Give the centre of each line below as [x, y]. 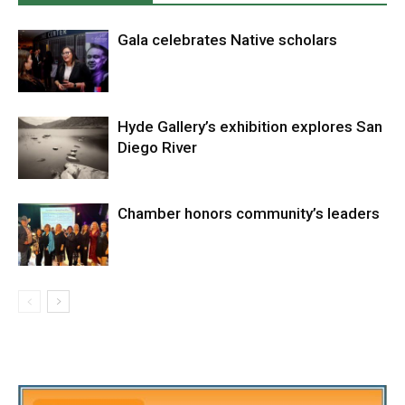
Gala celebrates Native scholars [227, 40]
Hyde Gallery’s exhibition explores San [250, 127]
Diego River [157, 148]
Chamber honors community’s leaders [249, 214]
